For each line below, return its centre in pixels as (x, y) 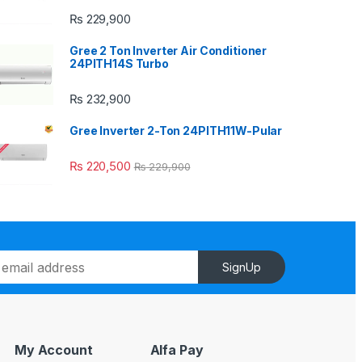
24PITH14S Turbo (119, 63)
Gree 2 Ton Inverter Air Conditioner (168, 50)
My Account (54, 349)
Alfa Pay (177, 349)
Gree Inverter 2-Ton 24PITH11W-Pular (176, 130)
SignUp (242, 267)
